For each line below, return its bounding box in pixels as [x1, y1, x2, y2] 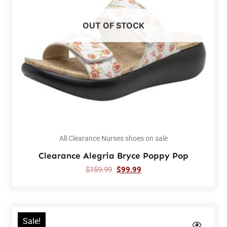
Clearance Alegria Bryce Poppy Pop [39, 150, 188, 161]
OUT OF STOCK [83, 20, 144, 30]
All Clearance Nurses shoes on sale [59, 134, 168, 142]
